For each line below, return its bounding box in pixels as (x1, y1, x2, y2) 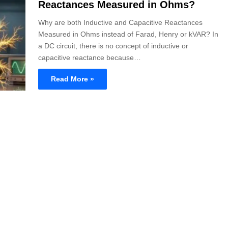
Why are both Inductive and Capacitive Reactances (38, 18, 203, 26)
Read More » (51, 75, 94, 83)
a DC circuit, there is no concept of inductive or (38, 42, 188, 50)
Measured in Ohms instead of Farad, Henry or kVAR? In (38, 30, 218, 38)
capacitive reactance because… (38, 53, 141, 62)
